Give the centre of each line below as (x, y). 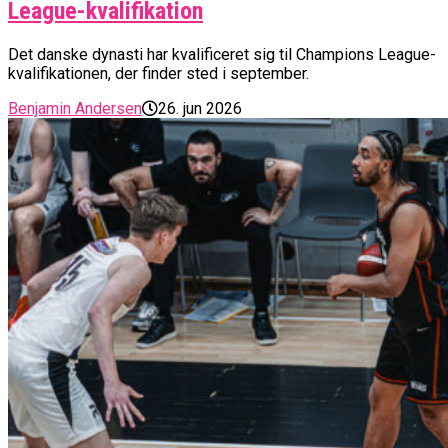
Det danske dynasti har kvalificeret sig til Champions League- (222, 54)
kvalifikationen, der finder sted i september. (158, 73)
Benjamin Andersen (75, 108)
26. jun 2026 (200, 108)
